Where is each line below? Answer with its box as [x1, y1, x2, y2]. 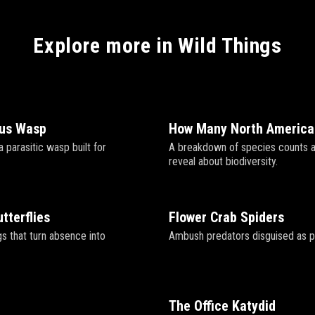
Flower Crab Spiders [169, 209, 284, 226]
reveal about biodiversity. [169, 155, 278, 168]
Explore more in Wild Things [33, 33, 282, 58]
